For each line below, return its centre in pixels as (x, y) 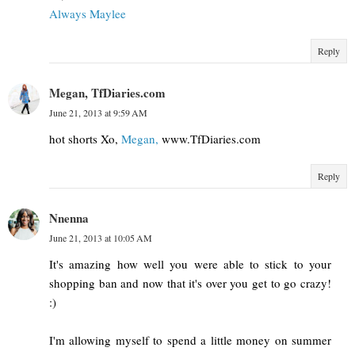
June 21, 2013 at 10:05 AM (101, 238)
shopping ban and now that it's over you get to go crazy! (190, 283)
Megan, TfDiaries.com (107, 93)
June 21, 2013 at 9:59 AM (98, 113)
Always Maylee (88, 14)
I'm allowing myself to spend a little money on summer (190, 340)
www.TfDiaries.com (210, 139)
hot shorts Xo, (85, 139)
